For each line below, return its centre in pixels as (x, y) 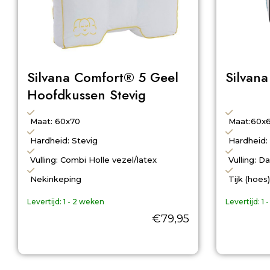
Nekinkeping (56, 179)
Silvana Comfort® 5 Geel (103, 77)
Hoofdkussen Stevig (86, 95)
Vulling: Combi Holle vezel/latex (93, 159)
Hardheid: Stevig (64, 140)
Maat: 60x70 (55, 121)
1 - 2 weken (84, 201)
